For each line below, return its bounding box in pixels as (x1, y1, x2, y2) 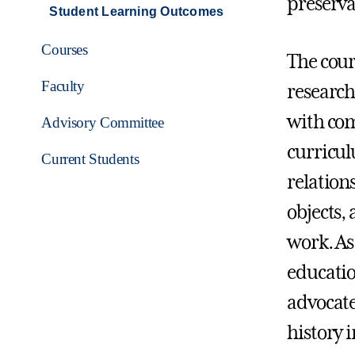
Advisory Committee (41, 114, 164, 132)
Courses (41, 41, 88, 59)
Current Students (41, 151, 139, 168)
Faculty (41, 78, 85, 95)
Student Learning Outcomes (49, 5, 224, 19)
